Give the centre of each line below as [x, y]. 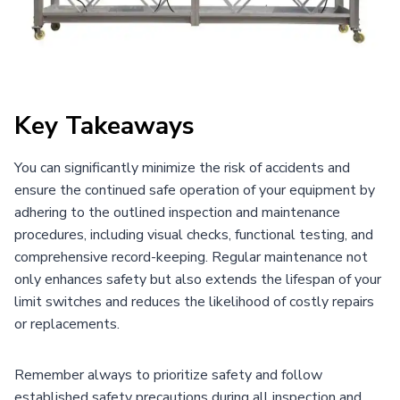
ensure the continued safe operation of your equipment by [195, 190]
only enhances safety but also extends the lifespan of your [198, 279]
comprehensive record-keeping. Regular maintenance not [191, 257]
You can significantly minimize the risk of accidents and [182, 167]
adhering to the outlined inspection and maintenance [177, 212]
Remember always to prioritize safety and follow [168, 375]
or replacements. [67, 324]
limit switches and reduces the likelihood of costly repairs [194, 301]
